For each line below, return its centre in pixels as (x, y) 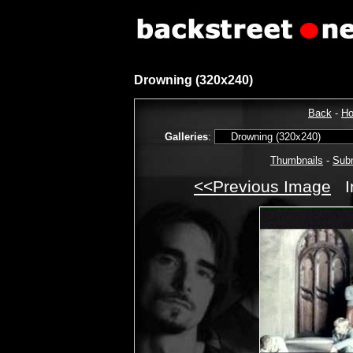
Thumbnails (297, 161)
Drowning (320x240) (193, 80)
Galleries (186, 136)
